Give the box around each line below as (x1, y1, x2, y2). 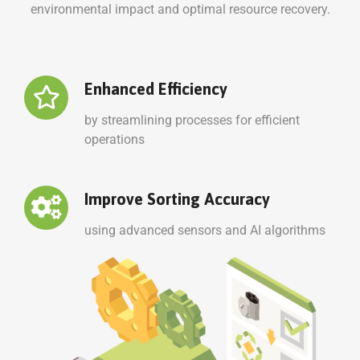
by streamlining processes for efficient (84, 112, 300, 128)
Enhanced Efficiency (84, 79, 227, 98)
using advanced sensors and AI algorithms (84, 222, 325, 238)
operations (84, 131, 145, 147)
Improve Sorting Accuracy (84, 189, 270, 208)
